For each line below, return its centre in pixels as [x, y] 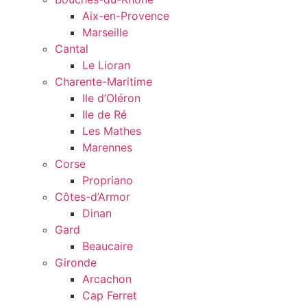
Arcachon [107, 279]
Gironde [76, 263]
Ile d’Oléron [111, 98]
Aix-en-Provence [126, 16]
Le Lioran [106, 65]
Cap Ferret [110, 296]
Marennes [107, 148]
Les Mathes [112, 131]
